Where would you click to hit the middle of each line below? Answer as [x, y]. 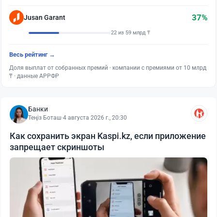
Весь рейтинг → [32, 55]
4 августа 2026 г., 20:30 [95, 118]
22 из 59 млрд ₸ [131, 33]
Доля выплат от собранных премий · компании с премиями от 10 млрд [108, 68]
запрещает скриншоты [57, 147]
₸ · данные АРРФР [34, 76]
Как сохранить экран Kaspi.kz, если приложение [108, 136]
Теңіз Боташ [45, 118]
